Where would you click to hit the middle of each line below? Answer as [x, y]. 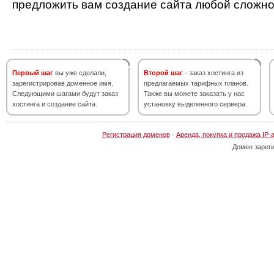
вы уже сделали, [80, 73]
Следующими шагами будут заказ [65, 94]
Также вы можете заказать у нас [194, 94]
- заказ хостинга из [213, 73]
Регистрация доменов [136, 135]
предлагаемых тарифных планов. [196, 83]
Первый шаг [33, 73]
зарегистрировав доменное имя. [63, 83]
